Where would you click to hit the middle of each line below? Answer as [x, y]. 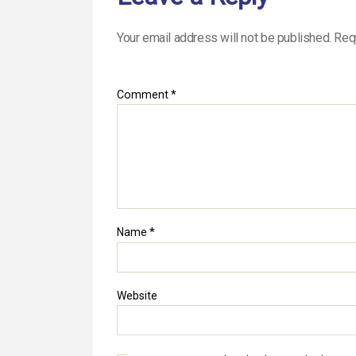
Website [137, 295]
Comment [144, 94]
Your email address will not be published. [224, 38]
